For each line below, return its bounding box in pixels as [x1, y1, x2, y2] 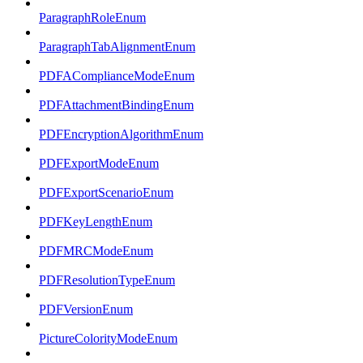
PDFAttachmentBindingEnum [39, 98, 194, 113]
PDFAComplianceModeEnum [39, 69, 194, 83]
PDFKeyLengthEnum [39, 215, 152, 229]
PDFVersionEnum [39, 302, 133, 317]
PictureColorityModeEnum [39, 331, 177, 346]
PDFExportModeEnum [39, 156, 159, 171]
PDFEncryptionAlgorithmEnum [39, 127, 203, 142]
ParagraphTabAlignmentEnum [39, 40, 195, 54]
